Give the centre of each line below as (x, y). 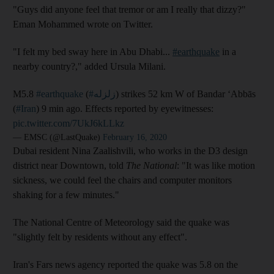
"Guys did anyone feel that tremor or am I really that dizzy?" (129, 9)
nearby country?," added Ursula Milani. (89, 66)
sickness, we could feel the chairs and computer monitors (122, 180)
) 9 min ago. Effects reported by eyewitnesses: (125, 108)
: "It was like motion (216, 165)
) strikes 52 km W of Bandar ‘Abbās (186, 94)
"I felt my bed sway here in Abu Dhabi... (93, 51)
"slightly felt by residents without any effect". (100, 237)
